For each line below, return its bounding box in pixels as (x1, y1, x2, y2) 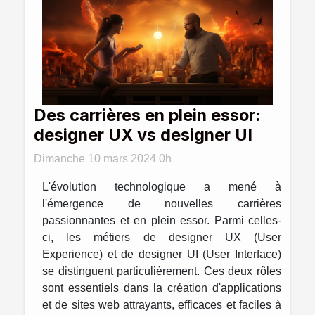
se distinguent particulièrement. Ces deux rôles (42, 265, 281, 278)
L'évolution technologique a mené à (42, 181, 281, 193)
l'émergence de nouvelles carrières (42, 198, 281, 210)
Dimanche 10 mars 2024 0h (34, 153, 172, 165)
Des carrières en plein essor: (34, 105, 260, 126)
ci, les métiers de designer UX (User (42, 231, 281, 244)
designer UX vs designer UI (34, 124, 252, 146)
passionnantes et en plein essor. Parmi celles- (42, 214, 281, 227)
